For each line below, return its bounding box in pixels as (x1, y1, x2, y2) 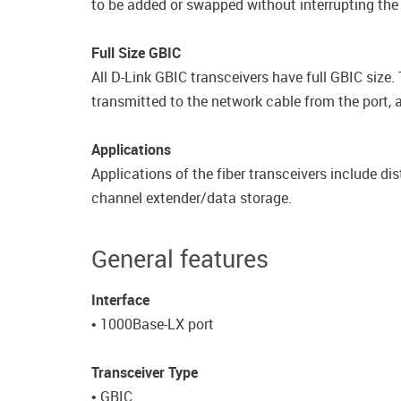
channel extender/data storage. (91, 188, 295, 208)
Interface (91, 290, 149, 310)
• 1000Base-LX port (91, 314, 214, 334)
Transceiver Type (91, 363, 201, 382)
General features (91, 242, 269, 275)
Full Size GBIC (91, 43, 181, 63)
